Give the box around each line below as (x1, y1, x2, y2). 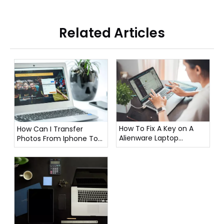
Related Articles (59, 24, 165, 42)
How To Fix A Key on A (119, 123, 193, 134)
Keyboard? (119, 142, 156, 153)
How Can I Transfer (17, 123, 83, 134)
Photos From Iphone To (17, 133, 98, 143)
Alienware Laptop (119, 133, 178, 143)
